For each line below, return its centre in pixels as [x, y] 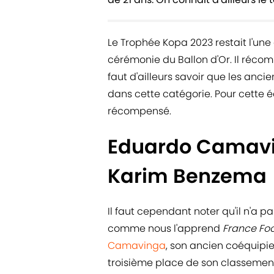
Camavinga [137, 246]
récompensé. [139, 111]
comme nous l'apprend [165, 229]
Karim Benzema [187, 176]
